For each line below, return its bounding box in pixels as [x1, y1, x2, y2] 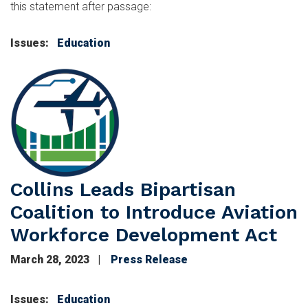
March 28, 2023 [10, 252, 92, 266]
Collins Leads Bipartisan [10, 177, 236, 201]
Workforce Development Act [10, 223, 277, 246]
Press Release [111, 252, 188, 266]
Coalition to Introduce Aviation [10, 200, 298, 223]
